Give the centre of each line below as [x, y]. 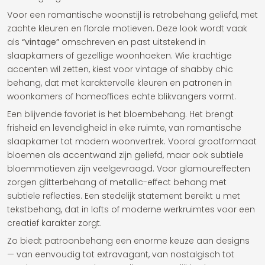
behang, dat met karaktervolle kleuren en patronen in [119, 83]
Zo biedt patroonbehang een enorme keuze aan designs [128, 241]
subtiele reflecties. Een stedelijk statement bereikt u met [124, 196]
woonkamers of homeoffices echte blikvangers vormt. [122, 96]
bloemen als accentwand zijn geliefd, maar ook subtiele [125, 155]
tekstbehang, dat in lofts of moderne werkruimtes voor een [131, 209]
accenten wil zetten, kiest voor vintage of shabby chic [120, 69]
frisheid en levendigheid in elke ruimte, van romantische [124, 128]
